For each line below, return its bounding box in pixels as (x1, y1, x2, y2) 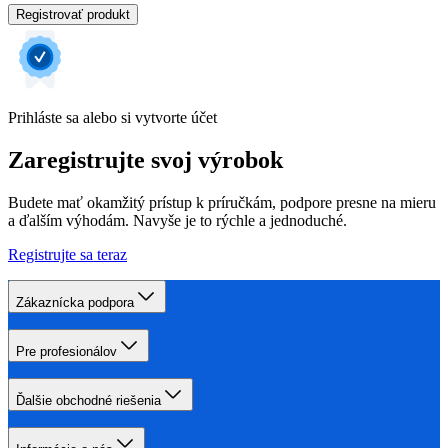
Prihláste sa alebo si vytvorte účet (8, 109, 217, 127)
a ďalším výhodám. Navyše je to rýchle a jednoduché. (8, 212, 347, 230)
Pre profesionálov (16, 344, 117, 360)
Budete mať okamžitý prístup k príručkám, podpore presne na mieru (8, 194, 436, 212)
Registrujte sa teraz (8, 246, 127, 264)
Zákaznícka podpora (16, 295, 134, 311)
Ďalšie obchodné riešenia (16, 393, 161, 409)
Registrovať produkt (16, 7, 130, 23)
